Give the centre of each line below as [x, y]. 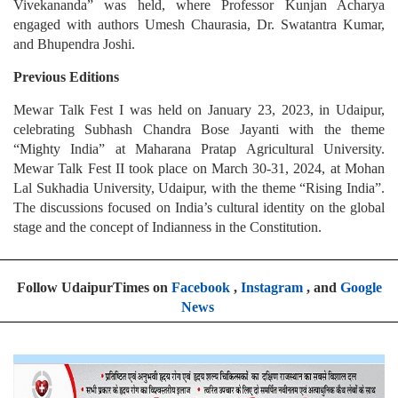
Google [361, 288]
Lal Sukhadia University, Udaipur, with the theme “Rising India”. [199, 188]
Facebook [200, 288]
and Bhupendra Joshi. [74, 44]
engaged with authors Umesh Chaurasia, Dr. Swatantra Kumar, [199, 25]
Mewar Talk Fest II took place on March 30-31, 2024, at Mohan [199, 169]
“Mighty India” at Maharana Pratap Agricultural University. [199, 149]
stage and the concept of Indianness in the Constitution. [167, 227]
